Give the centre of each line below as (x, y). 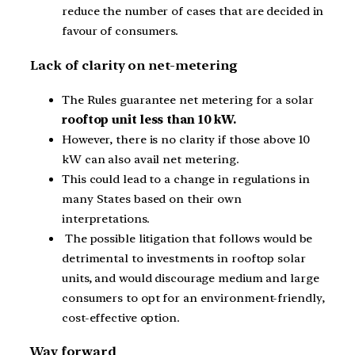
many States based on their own (152, 198)
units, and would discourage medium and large (191, 278)
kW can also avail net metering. (151, 159)
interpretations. (106, 218)
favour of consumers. (120, 31)
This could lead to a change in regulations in (186, 179)
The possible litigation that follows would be (187, 238)
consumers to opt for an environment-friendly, (193, 298)
